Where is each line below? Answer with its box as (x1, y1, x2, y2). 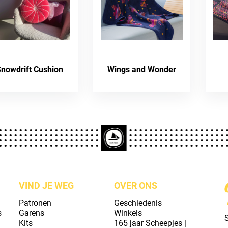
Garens (18, 208, 44, 218)
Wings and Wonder (107, 65, 177, 74)
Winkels (113, 208, 142, 218)
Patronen (18, 198, 51, 208)
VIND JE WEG (18, 180, 74, 191)
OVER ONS (113, 180, 157, 191)
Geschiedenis (113, 198, 162, 208)
